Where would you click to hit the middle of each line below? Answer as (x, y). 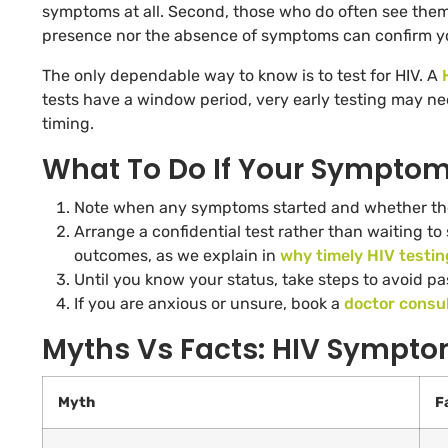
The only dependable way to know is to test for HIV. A (242, 76)
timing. (68, 124)
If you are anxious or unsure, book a (209, 304)
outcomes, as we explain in (177, 256)
